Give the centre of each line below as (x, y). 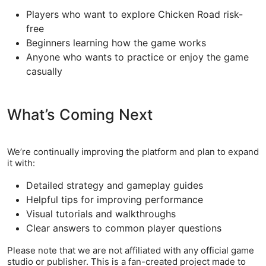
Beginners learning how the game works (116, 43)
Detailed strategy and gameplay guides (115, 185)
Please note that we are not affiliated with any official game (131, 250)
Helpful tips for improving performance (115, 199)
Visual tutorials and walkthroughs (101, 214)
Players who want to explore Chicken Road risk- (134, 14)
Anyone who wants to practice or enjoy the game (137, 57)
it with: (21, 163)
